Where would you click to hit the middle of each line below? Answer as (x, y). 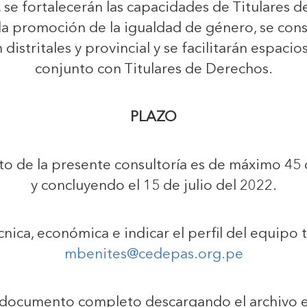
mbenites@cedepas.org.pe (153, 255)
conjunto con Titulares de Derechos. (153, 70)
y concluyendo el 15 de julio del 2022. (153, 186)
